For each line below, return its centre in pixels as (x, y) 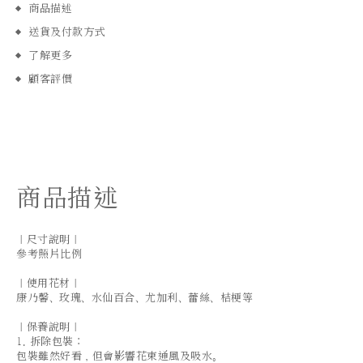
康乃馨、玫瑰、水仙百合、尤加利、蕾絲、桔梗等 (135, 298)
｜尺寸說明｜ (48, 239)
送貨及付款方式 (67, 32)
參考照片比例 (49, 254)
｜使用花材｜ (48, 283)
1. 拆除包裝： (50, 342)
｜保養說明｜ (48, 327)
